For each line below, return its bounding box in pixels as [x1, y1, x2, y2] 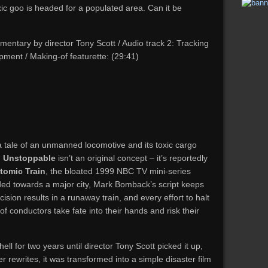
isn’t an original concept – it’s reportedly [56, 153, 208, 163]
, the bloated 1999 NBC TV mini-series [45, 166, 191, 176]
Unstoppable [3, 153, 56, 163]
